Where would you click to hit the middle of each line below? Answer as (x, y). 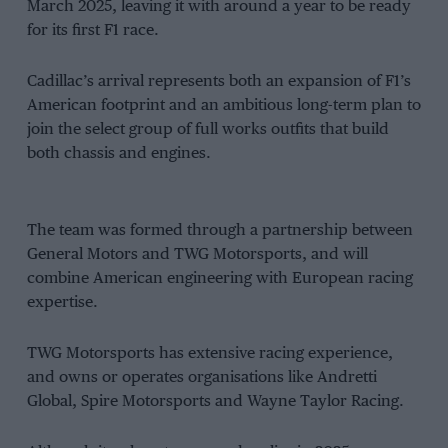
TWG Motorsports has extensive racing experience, (209, 353)
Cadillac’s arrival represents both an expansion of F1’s (218, 81)
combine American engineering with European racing (219, 279)
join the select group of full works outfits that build (207, 129)
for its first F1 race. (92, 31)
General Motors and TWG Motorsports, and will (197, 255)
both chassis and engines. (118, 153)
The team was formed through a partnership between (219, 231)
